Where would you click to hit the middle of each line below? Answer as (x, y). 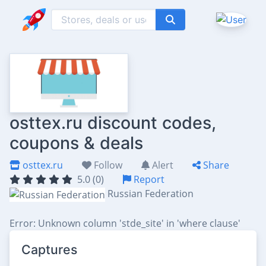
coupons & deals (76, 143)
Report (148, 179)
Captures (49, 249)
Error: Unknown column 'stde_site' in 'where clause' (125, 223)
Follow (107, 165)
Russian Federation (151, 194)
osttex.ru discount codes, (113, 123)
